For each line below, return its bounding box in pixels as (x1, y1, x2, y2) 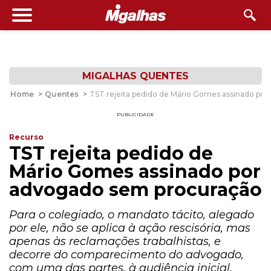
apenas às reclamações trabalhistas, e (9, 235, 221, 248)
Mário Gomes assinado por (9, 160, 261, 183)
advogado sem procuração (9, 178, 262, 201)
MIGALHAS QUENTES (82, 70, 189, 82)
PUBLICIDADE (117, 111, 154, 117)
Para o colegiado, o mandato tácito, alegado (9, 208, 254, 221)
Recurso (9, 132, 44, 142)
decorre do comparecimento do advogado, (9, 248, 244, 261)
